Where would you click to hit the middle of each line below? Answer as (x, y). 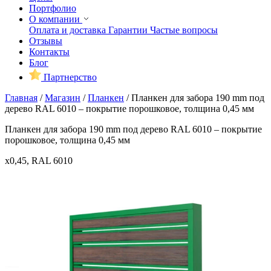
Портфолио (53, 8)
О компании (56, 19)
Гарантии (129, 30)
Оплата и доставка (69, 30)
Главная (21, 97)
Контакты (49, 51)
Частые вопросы (184, 30)
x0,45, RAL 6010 (39, 160)
